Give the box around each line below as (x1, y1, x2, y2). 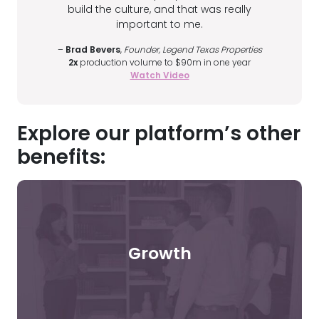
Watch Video (130, 69, 189, 82)
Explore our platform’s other (17, 120, 300, 148)
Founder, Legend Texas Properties (123, 43, 262, 56)
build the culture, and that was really (68, 2, 251, 17)
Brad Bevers (65, 43, 120, 56)
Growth (127, 241, 192, 265)
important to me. (116, 17, 203, 32)
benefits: (17, 143, 105, 172)
